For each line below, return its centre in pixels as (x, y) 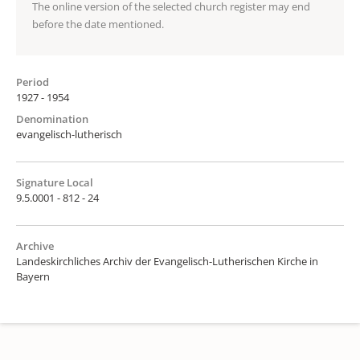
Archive (35, 245)
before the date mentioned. (98, 24)
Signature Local (55, 182)
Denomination (52, 119)
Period (33, 82)
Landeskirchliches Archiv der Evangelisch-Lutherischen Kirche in (167, 261)
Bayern (33, 276)
